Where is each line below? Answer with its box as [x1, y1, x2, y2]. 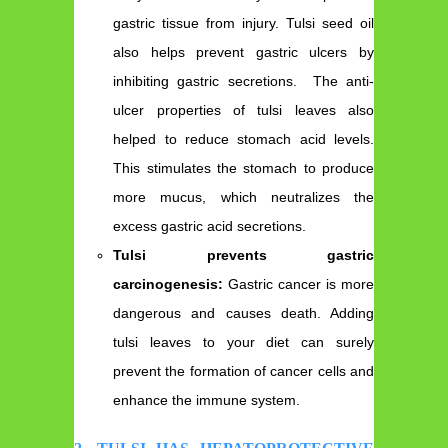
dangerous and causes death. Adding [113, 304, 374, 321]
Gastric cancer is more [223, 275, 374, 292]
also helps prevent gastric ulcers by [113, 43, 374, 60]
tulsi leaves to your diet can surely [113, 333, 374, 350]
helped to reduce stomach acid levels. [113, 130, 374, 147]
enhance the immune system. [113, 391, 301, 408]
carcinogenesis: [113, 275, 224, 292]
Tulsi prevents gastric [113, 246, 374, 263]
